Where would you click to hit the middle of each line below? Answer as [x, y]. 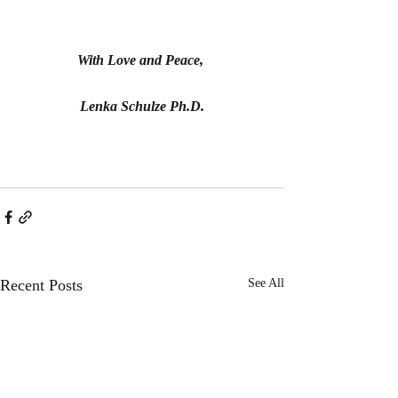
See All [266, 283]
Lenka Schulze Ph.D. [142, 106]
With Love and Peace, [142, 60]
